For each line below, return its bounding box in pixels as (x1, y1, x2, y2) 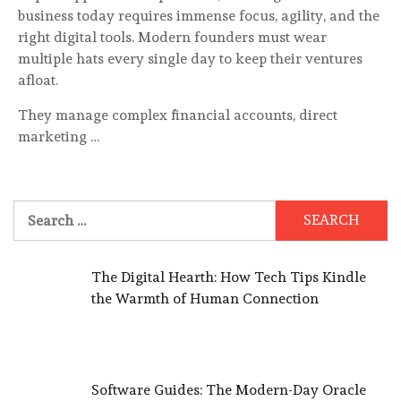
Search (13, 200, 58, 218)
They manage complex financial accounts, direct (18, 106, 337, 124)
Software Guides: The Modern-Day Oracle (91, 380, 366, 398)
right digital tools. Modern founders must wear (18, 28, 327, 46)
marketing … (18, 127, 99, 145)
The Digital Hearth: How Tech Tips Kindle (91, 268, 366, 286)
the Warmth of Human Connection (91, 289, 319, 307)
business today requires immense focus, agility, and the (18, 6, 380, 24)
